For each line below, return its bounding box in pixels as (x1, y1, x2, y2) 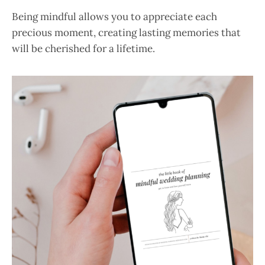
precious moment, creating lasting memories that (12, 25, 241, 39)
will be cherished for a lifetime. (12, 41, 155, 55)
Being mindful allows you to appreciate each (12, 9, 217, 23)
